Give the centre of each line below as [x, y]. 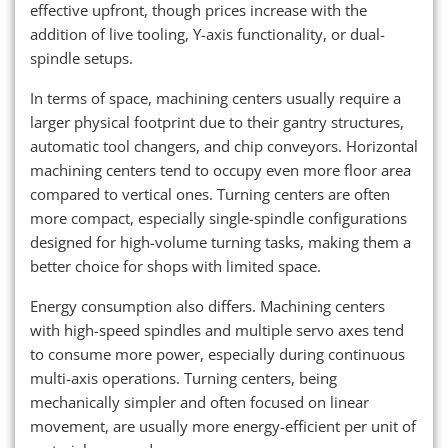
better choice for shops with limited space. [175, 266]
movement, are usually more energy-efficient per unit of [223, 426]
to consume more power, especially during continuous [217, 354]
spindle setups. [81, 58]
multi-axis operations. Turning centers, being [183, 378]
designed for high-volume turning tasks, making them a [220, 242]
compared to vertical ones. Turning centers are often [210, 194]
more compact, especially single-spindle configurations [218, 218]
